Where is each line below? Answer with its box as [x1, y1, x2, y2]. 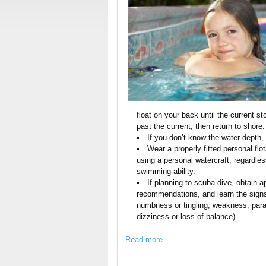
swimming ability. [137, 167, 196, 176]
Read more [125, 235, 163, 244]
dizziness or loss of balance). [137, 212, 238, 221]
